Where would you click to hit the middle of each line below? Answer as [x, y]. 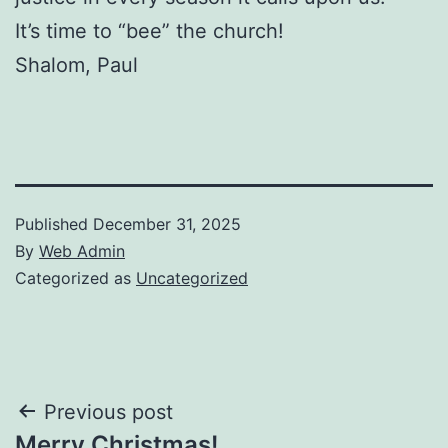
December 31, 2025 [167, 223]
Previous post [108, 411]
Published [54, 223]
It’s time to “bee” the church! [149, 30]
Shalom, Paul [76, 64]
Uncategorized [192, 277]
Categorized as [75, 277]
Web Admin [82, 250]
